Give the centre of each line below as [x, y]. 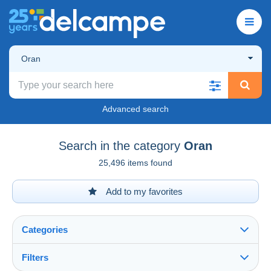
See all [39, 264]
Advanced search [135, 109]
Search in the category [119, 145]
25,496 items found [135, 162]
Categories [45, 229]
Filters [35, 257]
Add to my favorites [143, 191]
